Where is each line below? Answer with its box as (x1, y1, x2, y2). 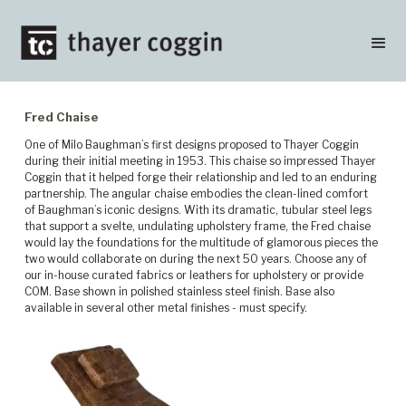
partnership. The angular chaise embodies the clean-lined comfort (24, 187, 368, 200)
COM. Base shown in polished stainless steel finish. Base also (24, 285, 334, 298)
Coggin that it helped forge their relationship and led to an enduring (24, 170, 377, 184)
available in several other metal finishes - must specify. (24, 301, 307, 314)
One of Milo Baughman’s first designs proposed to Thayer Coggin (24, 138, 359, 151)
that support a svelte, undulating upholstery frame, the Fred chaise (24, 219, 371, 233)
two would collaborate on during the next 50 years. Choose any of (24, 252, 367, 266)
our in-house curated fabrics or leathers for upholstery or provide (24, 268, 363, 282)
